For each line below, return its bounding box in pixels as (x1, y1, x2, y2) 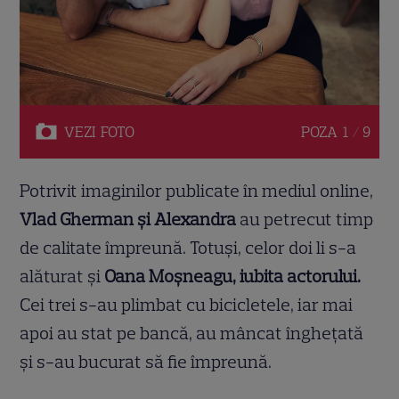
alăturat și (20, 265, 102, 287)
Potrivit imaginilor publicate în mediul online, (20, 179, 374, 201)
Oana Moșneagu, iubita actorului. (101, 265, 362, 287)
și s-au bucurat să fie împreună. (20, 350, 273, 372)
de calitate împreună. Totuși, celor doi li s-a (20, 236, 357, 258)
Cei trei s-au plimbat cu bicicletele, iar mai (20, 293, 354, 315)
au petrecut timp (236, 208, 374, 230)
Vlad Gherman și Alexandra (20, 208, 237, 230)
